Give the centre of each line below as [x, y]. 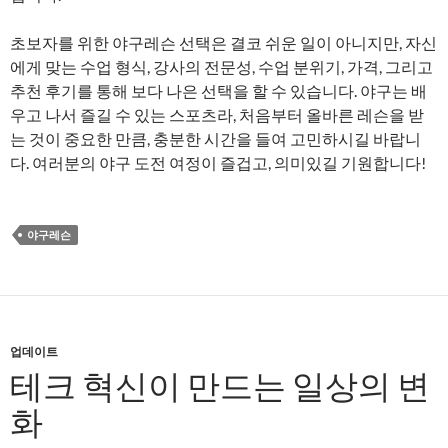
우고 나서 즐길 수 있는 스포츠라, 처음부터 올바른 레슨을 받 [217, 114]
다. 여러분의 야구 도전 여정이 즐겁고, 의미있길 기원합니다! [218, 162]
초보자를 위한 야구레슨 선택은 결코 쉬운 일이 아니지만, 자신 [223, 42]
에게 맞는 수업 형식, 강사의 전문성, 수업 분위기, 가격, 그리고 [221, 66]
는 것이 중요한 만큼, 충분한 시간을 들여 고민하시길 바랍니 [215, 138]
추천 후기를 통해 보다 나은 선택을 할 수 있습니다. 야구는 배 [218, 90]
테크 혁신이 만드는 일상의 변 [220, 385]
